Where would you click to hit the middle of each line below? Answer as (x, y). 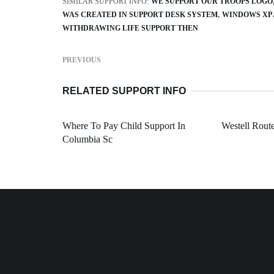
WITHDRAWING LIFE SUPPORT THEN (130, 28)
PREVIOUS (82, 60)
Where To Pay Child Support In (124, 126)
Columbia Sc (87, 139)
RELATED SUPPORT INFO (124, 91)
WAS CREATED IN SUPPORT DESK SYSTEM (140, 15)
